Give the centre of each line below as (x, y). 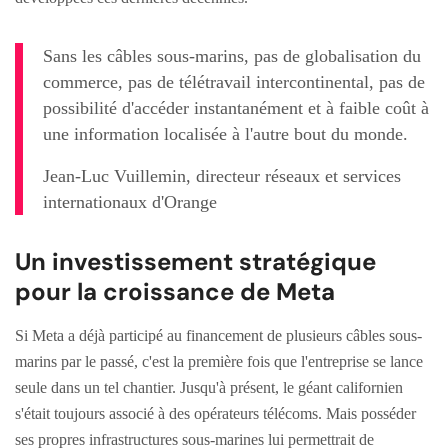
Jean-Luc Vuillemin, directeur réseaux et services (222, 175)
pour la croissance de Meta (175, 291)
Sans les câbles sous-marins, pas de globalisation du (232, 55)
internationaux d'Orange (130, 201)
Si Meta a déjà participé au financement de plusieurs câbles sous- (218, 335)
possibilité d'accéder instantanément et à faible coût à (236, 107)
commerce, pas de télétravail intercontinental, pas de (234, 81)
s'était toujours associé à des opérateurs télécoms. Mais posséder (215, 413)
